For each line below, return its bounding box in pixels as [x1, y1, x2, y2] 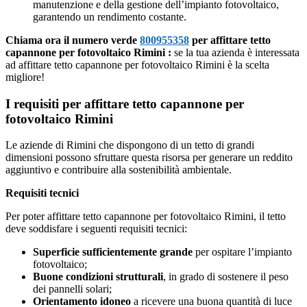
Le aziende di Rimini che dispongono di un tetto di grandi [5, 139, 254, 151]
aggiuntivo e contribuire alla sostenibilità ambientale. [5, 164, 232, 176]
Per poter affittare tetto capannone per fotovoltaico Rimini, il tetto [5, 210, 286, 223]
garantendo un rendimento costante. [33, 10, 186, 23]
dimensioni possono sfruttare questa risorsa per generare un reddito [5, 151, 293, 164]
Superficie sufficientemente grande [33, 246, 193, 258]
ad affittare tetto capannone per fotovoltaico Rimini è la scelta [5, 58, 269, 71]
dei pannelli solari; [33, 283, 112, 295]
